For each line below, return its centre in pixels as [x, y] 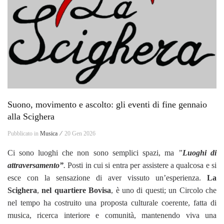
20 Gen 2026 [80, 133]
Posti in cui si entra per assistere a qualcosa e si [142, 165]
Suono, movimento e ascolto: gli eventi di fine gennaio [107, 104]
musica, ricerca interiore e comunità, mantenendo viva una [112, 215]
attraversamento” [35, 165]
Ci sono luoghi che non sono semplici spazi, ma [93, 152]
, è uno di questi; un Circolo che [164, 190]
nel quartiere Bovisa [76, 190]
